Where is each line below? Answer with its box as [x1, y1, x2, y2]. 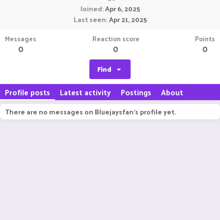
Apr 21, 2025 [109, 13, 147, 26]
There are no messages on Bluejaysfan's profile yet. [5, 106, 176, 118]
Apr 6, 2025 [105, 2, 140, 15]
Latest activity [60, 85, 111, 99]
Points [195, 32, 215, 45]
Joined [80, 2, 102, 15]
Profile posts [5, 85, 50, 99]
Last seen [73, 13, 106, 26]
